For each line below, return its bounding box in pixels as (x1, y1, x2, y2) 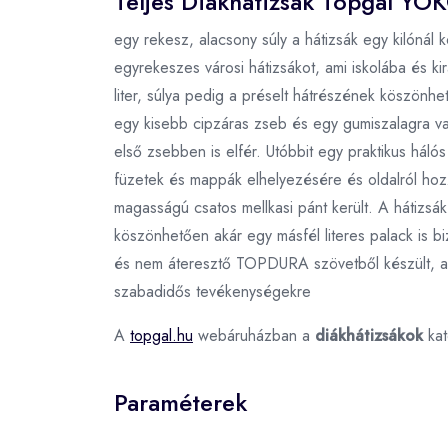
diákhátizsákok (315, 323, 423, 347)
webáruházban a (193, 323, 315, 347)
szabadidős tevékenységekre (114, 279, 311, 303)
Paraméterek (114, 384, 247, 420)
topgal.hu (130, 323, 193, 347)
